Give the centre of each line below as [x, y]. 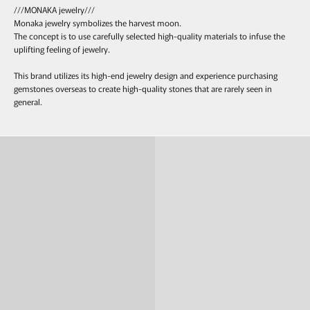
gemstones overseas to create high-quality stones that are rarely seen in [143, 89]
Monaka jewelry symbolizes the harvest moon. [98, 23]
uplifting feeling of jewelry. [62, 49]
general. [28, 102]
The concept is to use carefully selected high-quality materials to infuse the [149, 36]
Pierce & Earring [232, 130]
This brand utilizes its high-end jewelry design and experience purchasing [146, 75]
